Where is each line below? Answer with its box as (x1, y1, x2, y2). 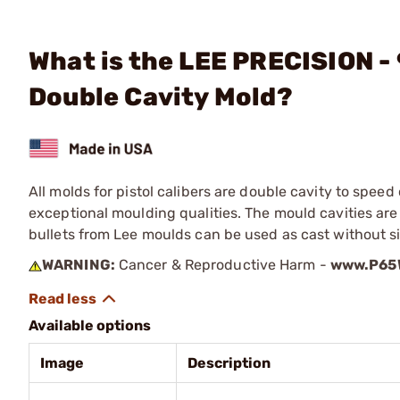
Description (187, 354, 271, 371)
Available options (29, 316, 151, 334)
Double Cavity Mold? (29, 82, 293, 112)
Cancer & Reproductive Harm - (114, 255, 330, 273)
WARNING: (42, 255, 115, 273)
